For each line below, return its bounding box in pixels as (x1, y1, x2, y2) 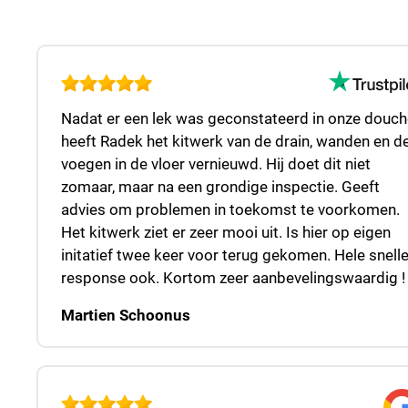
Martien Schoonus (60, 305, 190, 324)
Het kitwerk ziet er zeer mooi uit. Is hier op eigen (60, 223, 391, 242)
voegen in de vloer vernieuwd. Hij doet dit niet (60, 155, 371, 174)
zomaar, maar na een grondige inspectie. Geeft (60, 178, 380, 197)
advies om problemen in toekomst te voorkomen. (60, 200, 400, 219)
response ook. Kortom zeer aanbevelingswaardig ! (60, 269, 405, 288)
